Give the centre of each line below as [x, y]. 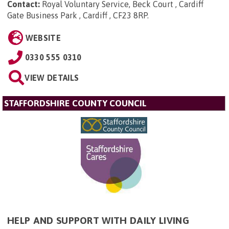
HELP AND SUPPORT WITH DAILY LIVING [98, 220]
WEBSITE [43, 38]
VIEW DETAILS [52, 78]
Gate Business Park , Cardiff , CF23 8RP [77, 16]
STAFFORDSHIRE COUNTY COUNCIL [75, 104]
